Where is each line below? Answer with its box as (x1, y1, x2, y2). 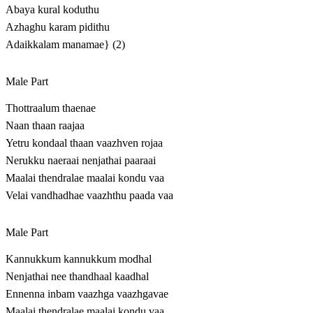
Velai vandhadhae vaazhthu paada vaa (6, 189, 173, 202)
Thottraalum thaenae (6, 102, 96, 115)
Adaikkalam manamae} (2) (6, 38, 125, 51)
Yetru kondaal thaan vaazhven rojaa (6, 137, 163, 150)
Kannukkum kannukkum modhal (6, 253, 152, 265)
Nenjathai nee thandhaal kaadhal (6, 270, 149, 283)
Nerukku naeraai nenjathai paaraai (6, 154, 156, 167)
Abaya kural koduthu (6, 3, 99, 16)
